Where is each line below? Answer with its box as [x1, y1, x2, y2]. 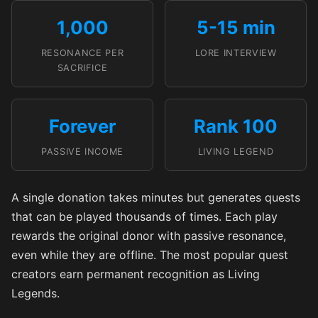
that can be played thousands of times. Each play [11, 209, 278, 224]
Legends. [11, 286, 60, 300]
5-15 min [196, 16, 275, 38]
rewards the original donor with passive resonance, [11, 229, 286, 243]
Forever [49, 115, 116, 137]
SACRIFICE [57, 62, 108, 73]
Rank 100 [194, 115, 278, 137]
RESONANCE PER [40, 48, 124, 58]
